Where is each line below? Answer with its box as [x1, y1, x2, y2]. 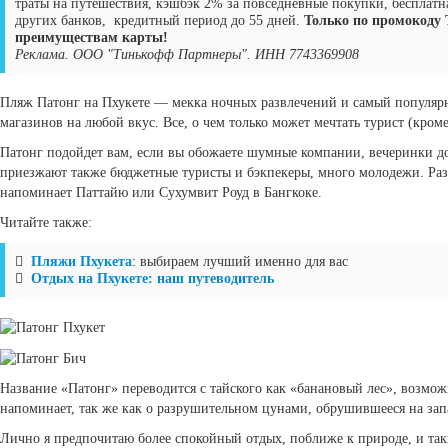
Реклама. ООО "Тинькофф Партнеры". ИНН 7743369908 [15, 47, 359, 62]
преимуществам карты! [15, 30, 168, 45]
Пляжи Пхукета [31, 254, 132, 269]
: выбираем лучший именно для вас [132, 254, 348, 269]
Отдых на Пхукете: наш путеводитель [31, 271, 274, 286]
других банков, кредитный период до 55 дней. [15, 13, 304, 28]
